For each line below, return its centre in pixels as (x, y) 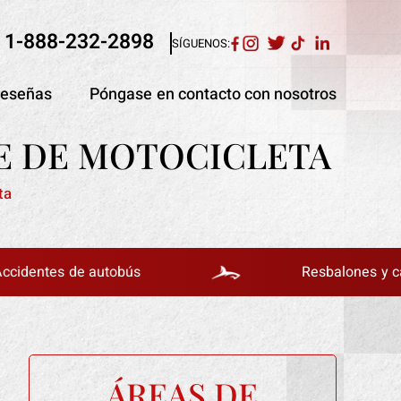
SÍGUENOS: (201, 43)
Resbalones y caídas (316, 272)
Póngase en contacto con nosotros (213, 94)
